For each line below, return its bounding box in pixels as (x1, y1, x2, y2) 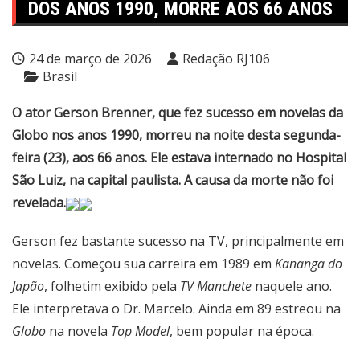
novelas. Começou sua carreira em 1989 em (12, 255, 275, 272)
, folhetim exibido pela (44, 277, 180, 295)
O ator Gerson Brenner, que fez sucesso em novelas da (12, 104, 343, 121)
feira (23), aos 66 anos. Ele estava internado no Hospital (12, 149, 346, 166)
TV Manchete (180, 277, 255, 295)
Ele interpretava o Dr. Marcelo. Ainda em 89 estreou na (12, 300, 341, 317)
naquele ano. (255, 277, 332, 295)
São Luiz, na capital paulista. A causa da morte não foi (12, 171, 333, 189)
